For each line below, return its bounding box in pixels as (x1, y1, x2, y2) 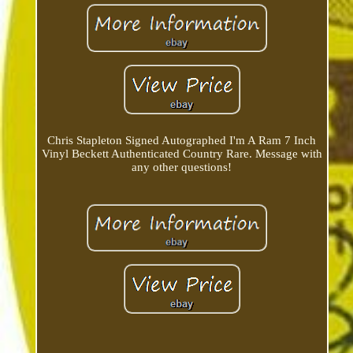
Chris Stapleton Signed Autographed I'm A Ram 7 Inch (47, 133, 317, 147)
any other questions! (132, 160, 232, 173)
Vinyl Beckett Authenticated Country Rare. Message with (41, 147, 322, 160)
